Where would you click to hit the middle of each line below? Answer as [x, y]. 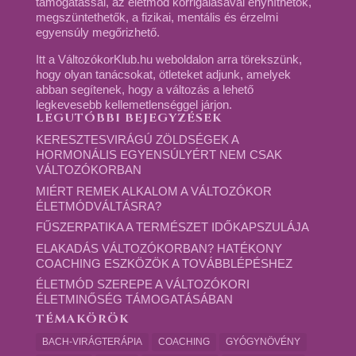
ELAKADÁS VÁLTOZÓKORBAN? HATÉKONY [159, 248]
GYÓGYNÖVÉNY [263, 341]
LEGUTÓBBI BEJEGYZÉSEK [129, 118]
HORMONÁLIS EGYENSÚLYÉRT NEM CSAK [159, 155]
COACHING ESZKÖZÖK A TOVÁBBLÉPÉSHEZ [164, 263]
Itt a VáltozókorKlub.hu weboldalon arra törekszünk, [168, 59]
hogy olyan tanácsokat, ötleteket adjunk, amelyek [163, 74]
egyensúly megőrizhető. [97, 32]
